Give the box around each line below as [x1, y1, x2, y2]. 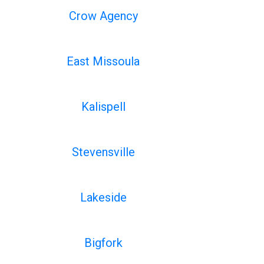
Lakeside [80, 190, 127, 204]
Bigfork [84, 236, 123, 250]
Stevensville [71, 145, 135, 159]
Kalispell [81, 100, 126, 114]
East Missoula [67, 54, 140, 68]
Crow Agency [68, 9, 138, 23]
